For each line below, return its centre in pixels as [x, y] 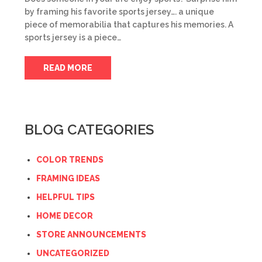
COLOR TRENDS [70, 160]
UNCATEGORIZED [73, 253]
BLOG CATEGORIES [89, 130]
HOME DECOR [65, 216]
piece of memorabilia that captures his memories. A [129, 25]
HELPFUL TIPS [65, 197]
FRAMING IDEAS [68, 178]
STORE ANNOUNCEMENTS [91, 235]
